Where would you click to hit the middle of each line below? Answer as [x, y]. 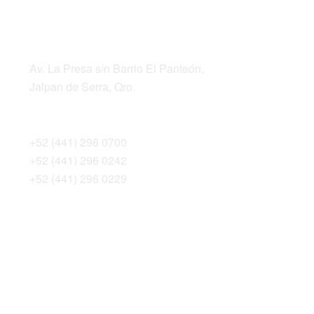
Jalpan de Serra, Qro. [82, 87]
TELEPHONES [68, 114]
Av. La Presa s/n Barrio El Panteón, [116, 69]
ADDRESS [57, 41]
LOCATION [63, 15]
